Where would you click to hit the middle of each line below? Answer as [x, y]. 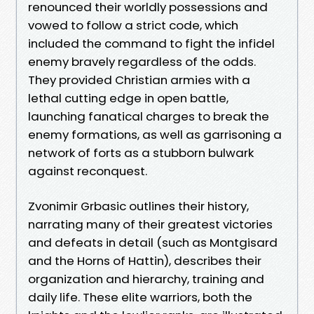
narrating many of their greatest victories [150, 224]
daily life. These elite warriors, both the [140, 297]
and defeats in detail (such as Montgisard [153, 242]
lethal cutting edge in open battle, [128, 98]
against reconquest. [89, 171]
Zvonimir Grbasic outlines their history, [138, 206]
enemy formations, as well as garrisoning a [155, 134]
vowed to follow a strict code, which [133, 25]
